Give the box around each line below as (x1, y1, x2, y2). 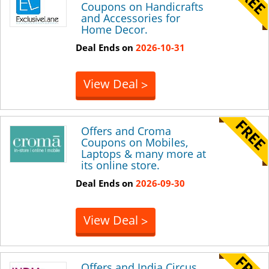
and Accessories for (81, 10, 180, 25)
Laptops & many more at (81, 147, 206, 162)
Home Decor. (81, 22, 148, 37)
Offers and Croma (81, 124, 171, 139)
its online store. (81, 158, 160, 173)
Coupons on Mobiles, (81, 135, 188, 150)
